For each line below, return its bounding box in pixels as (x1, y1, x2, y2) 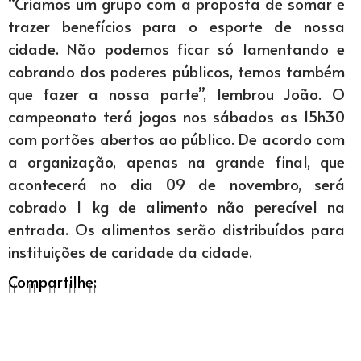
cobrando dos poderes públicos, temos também (8, 60, 345, 81)
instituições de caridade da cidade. (8, 241, 252, 262)
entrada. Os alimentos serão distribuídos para (8, 218, 345, 239)
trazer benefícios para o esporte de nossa (8, 15, 345, 36)
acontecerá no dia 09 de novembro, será (8, 173, 345, 194)
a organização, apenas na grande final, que (8, 151, 345, 172)
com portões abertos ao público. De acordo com (8, 128, 345, 149)
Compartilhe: (8, 271, 97, 293)
